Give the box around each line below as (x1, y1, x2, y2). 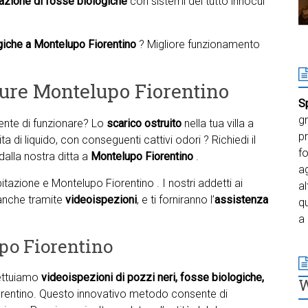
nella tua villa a (181, 117, 254, 130)
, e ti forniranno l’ (137, 193, 214, 206)
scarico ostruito (107, 117, 181, 130)
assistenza (214, 193, 268, 206)
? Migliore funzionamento (139, 38, 260, 51)
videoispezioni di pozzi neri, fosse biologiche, (41, 271, 264, 284)
